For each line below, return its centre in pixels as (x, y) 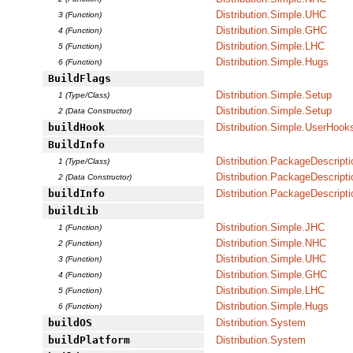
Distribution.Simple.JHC (270, 228)
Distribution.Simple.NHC (271, 243)
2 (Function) (80, 243)
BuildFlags (79, 79)
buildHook (76, 128)
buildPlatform (89, 340)
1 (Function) (80, 228)
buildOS (70, 323)
